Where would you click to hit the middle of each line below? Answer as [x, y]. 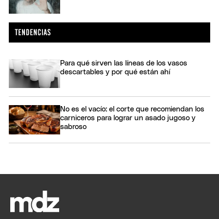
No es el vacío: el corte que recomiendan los [132, 109]
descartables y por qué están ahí [115, 72]
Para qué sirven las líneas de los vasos [124, 63]
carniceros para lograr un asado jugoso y [128, 118]
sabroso [73, 127]
